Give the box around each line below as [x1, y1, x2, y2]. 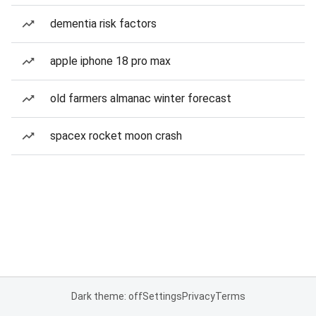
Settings [142, 291, 182, 302]
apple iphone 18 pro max [50, 54, 171, 68]
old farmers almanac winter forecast [50, 92, 231, 105]
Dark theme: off [71, 291, 142, 302]
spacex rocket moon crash [50, 129, 182, 142]
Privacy [181, 291, 215, 302]
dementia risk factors [50, 17, 157, 30]
